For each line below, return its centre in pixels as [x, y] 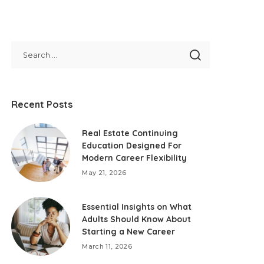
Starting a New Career [129, 232]
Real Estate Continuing [130, 133]
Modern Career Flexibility [135, 158]
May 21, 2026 [104, 173]
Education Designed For [132, 146]
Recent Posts [42, 105]
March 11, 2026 [107, 247]
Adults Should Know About [137, 220]
